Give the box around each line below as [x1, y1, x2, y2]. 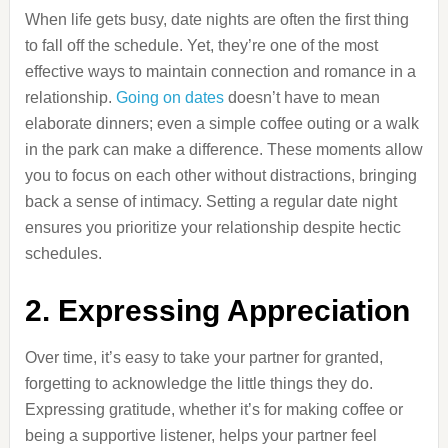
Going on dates [115, 89, 224, 106]
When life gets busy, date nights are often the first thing [24, 11, 409, 28]
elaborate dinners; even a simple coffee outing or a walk [24, 115, 419, 132]
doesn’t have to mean [223, 89, 380, 106]
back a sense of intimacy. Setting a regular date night [24, 193, 397, 210]
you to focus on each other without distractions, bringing [24, 167, 417, 184]
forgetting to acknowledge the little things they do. [24, 375, 373, 392]
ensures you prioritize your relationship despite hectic [24, 219, 401, 236]
